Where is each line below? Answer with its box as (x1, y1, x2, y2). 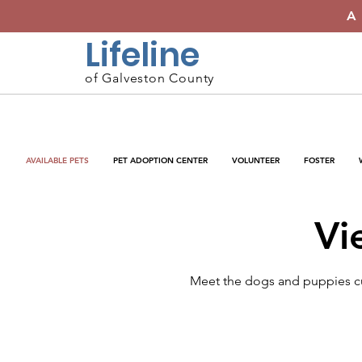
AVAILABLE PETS (26, 155, 89, 166)
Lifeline (85, 32, 200, 78)
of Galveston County (85, 70, 215, 86)
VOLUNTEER (232, 155, 280, 166)
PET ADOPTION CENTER (113, 155, 208, 166)
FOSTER (304, 155, 335, 166)
